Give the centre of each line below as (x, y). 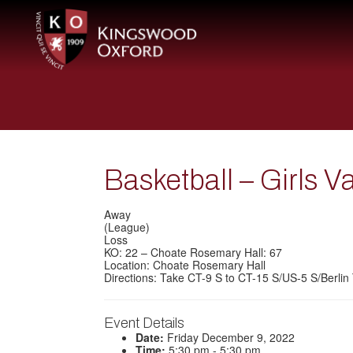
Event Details (144, 323)
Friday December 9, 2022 (229, 337)
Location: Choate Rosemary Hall (185, 265)
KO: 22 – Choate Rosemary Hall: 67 (193, 252)
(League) (127, 227)
